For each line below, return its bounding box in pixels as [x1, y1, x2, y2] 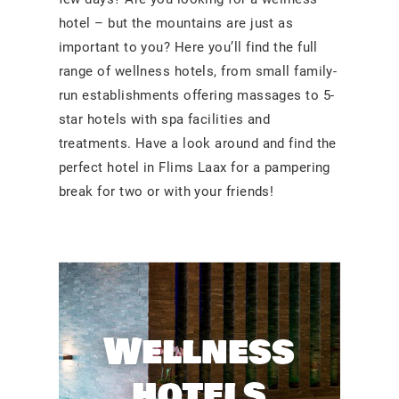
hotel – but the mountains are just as [58, 15, 294, 32]
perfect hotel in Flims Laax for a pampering [58, 159, 330, 176]
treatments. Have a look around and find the [58, 135, 337, 152]
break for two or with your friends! [58, 183, 274, 200]
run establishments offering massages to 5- [58, 87, 335, 104]
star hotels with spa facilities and [58, 111, 271, 128]
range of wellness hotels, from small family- [58, 63, 338, 80]
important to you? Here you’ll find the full [58, 39, 318, 56]
